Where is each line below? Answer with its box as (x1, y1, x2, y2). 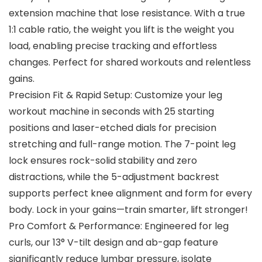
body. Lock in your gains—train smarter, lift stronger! (9, 203, 248, 217)
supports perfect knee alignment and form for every (9, 187, 252, 201)
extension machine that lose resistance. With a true (9, 6, 245, 20)
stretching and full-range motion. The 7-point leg (9, 137, 236, 151)
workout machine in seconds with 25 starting (9, 105, 214, 119)
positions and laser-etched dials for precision (9, 121, 216, 135)
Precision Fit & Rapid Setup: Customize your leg (9, 88, 222, 102)
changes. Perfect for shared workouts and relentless (9, 56, 251, 70)
